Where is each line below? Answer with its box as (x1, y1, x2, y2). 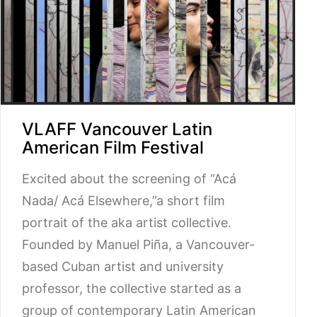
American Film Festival (22, 137, 204, 158)
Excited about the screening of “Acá (22, 171, 236, 187)
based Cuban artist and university (22, 259, 224, 275)
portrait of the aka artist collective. (22, 215, 231, 231)
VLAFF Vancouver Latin (22, 119, 212, 140)
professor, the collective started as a (22, 281, 241, 296)
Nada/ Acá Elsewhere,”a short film (22, 193, 225, 209)
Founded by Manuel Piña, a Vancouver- (22, 237, 255, 253)
